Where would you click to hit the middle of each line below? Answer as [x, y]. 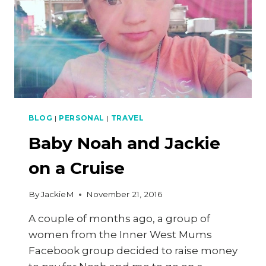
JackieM [58, 194]
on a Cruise [77, 168]
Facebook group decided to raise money [133, 251]
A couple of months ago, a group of [119, 219]
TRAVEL [127, 118]
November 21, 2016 [124, 194]
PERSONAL [82, 118]
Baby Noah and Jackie [124, 143]
